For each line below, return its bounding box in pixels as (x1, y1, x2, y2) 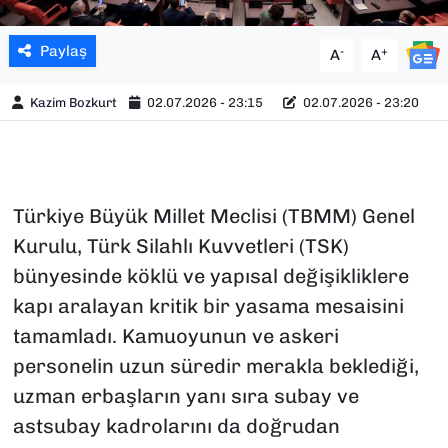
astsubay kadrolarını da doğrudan (12, 414, 340, 439)
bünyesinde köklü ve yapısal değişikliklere (12, 264, 409, 289)
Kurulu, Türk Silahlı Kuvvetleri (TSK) (12, 234, 349, 259)
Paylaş (39, 42, 87, 61)
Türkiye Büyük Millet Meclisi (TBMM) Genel (12, 204, 415, 229)
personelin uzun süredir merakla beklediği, (12, 354, 419, 379)
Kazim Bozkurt (30, 94, 118, 110)
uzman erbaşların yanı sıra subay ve (12, 384, 359, 409)
